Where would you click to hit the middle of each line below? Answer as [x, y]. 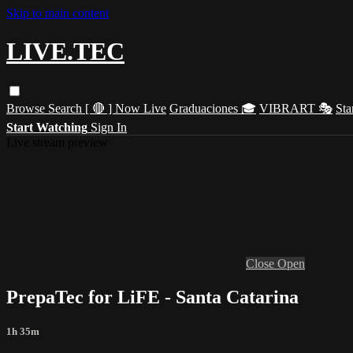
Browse [27, 108]
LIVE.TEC [65, 52]
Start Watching [47, 127]
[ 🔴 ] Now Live [126, 108]
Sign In [109, 127]
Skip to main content [58, 13]
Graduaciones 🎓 [213, 108]
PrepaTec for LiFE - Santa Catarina [152, 297]
